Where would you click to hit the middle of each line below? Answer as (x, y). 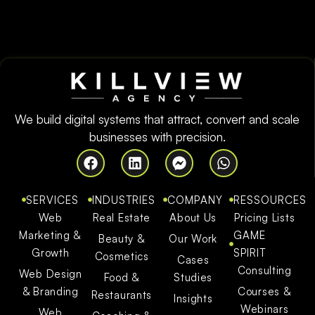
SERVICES (53, 200)
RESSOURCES (270, 200)
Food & (122, 277)
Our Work (193, 238)
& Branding (50, 291)
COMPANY (195, 200)
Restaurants (122, 295)
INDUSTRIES (124, 200)
